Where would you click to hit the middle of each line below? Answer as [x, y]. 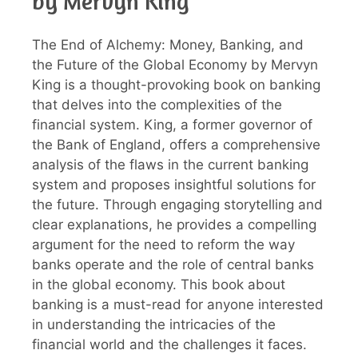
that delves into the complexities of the [157, 105]
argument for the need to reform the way [163, 245]
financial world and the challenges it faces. [169, 345]
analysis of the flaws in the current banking [170, 165]
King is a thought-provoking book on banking [176, 85]
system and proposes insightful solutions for [174, 185]
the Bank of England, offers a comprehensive [176, 145]
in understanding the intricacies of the [154, 325]
